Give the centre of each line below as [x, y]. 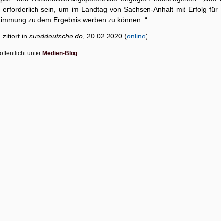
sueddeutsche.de [56, 36]
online [136, 36]
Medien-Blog [60, 53]
